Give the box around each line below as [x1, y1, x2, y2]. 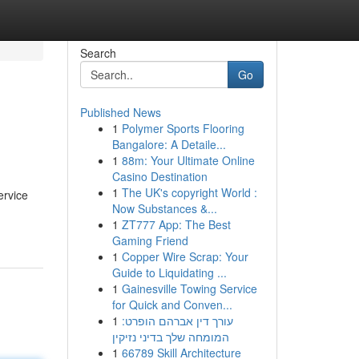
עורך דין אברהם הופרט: [121, 313, 233, 329]
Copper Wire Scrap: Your [121, 248, 248, 264]
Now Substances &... [111, 200, 217, 216]
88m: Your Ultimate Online [121, 152, 255, 168]
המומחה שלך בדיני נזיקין [111, 329, 229, 345]
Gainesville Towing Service [121, 280, 257, 296]
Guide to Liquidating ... [111, 264, 227, 280]
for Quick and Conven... [111, 296, 232, 313]
